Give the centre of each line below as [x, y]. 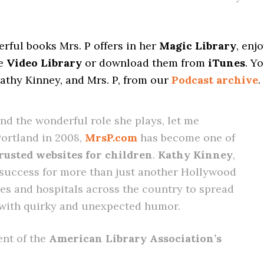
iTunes [227, 63]
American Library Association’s [134, 238]
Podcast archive [215, 80]
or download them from [145, 63]
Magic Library [198, 46]
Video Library [44, 63]
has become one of [186, 138]
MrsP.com [111, 138]
